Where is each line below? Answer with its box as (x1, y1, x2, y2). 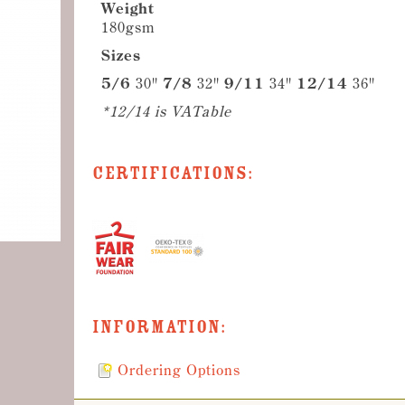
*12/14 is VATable (101, 102, 231, 120)
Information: (92, 316, 226, 339)
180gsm (101, 18, 155, 36)
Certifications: (92, 162, 253, 185)
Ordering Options (118, 361, 240, 379)
